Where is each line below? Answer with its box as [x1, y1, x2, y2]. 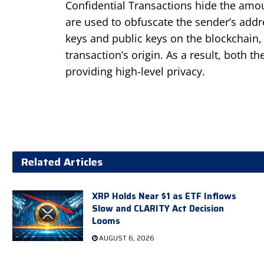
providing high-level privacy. [65, 64, 205, 78]
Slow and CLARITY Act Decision [91, 201, 224, 216]
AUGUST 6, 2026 [97, 233, 154, 243]
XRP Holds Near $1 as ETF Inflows [91, 189, 236, 203]
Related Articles [21, 153, 103, 170]
